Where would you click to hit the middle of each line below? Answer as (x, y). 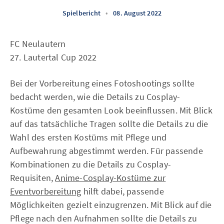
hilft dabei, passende (122, 191)
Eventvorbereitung (46, 191)
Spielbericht (81, 13)
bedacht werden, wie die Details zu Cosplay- (95, 97)
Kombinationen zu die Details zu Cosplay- (91, 164)
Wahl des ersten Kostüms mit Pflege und (88, 137)
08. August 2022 (137, 13)
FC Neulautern (38, 44)
